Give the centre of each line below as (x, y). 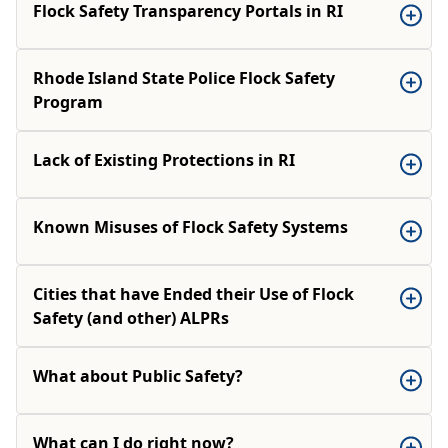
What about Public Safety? (138, 376)
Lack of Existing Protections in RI (164, 160)
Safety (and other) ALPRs (131, 318)
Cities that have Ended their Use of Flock (193, 294)
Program (68, 102)
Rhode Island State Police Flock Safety (184, 78)
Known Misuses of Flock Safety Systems (190, 227)
